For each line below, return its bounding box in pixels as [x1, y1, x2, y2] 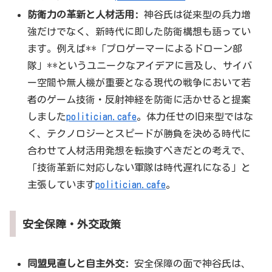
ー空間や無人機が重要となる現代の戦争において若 [27, 78, 251, 88]
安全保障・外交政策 [22, 218, 121, 229]
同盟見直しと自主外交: [27, 258, 130, 268]
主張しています [27, 180, 96, 190]
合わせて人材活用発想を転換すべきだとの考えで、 [27, 146, 251, 156]
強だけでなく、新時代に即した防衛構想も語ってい [27, 27, 251, 37]
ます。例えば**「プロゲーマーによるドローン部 [27, 44, 243, 54]
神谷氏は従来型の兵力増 [139, 10, 251, 20]
